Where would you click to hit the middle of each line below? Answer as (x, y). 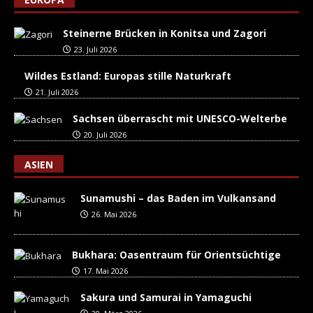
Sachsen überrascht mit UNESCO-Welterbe (180, 119)
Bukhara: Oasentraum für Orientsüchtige (176, 255)
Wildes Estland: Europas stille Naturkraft (128, 76)
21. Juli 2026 (57, 92)
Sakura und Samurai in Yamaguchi (166, 298)
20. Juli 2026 (105, 135)
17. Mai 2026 (105, 271)
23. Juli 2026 (95, 50)
